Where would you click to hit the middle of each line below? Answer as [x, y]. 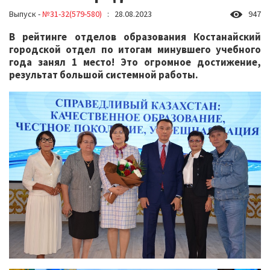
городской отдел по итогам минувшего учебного [135, 49]
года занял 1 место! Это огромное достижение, [135, 62]
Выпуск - [26, 14]
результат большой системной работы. [104, 75]
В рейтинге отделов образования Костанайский [135, 37]
